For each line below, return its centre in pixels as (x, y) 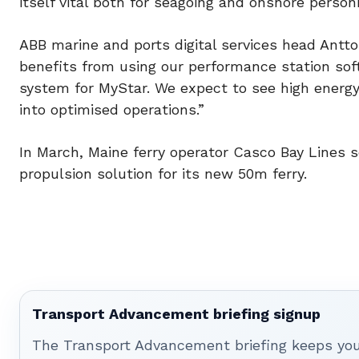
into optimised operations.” (112, 109)
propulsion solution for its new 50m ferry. (163, 173)
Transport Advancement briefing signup (176, 313)
